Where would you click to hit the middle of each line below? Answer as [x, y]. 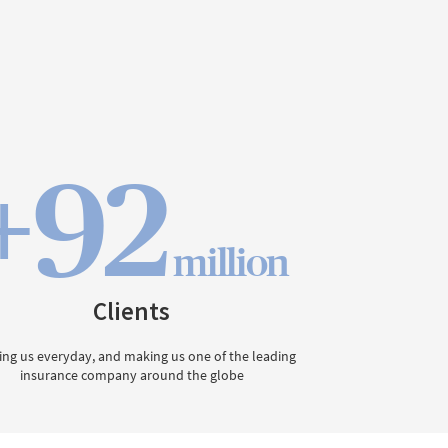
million [231, 263]
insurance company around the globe [131, 375]
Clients [132, 311]
